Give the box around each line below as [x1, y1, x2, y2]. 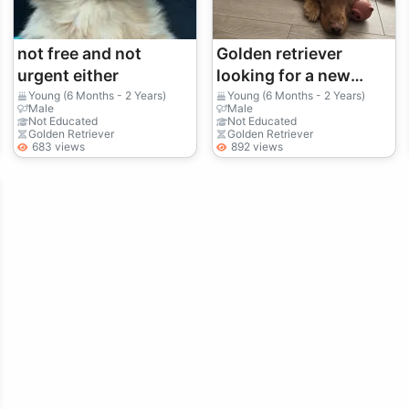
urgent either [16, 65, 119, 85]
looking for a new [215, 65, 351, 85]
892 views [230, 139, 283, 153]
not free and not [16, 43, 142, 63]
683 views [31, 139, 85, 153]
